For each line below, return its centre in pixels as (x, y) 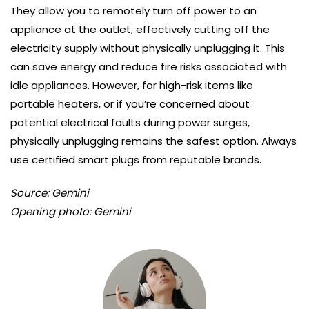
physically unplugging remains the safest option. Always (153, 141)
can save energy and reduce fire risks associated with (149, 66)
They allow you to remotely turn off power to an (133, 10)
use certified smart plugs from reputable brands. (136, 159)
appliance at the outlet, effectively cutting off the (140, 29)
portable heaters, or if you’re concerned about (130, 103)
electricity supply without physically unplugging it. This (148, 48)
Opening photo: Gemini (71, 211)
